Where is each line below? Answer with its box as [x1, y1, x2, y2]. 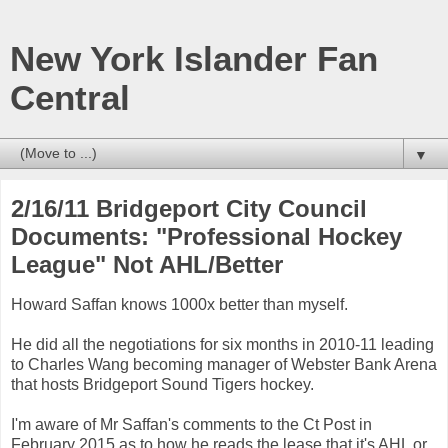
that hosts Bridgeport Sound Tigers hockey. [11, 375, 314, 393]
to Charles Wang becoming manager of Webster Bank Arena [11, 355, 437, 373]
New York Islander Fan [10, 40, 378, 78]
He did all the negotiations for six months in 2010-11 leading [11, 335, 434, 353]
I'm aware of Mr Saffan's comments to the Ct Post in [11, 415, 372, 433]
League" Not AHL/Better [11, 251, 283, 278]
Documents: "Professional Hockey [11, 223, 402, 250]
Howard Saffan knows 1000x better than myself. [11, 295, 348, 313]
